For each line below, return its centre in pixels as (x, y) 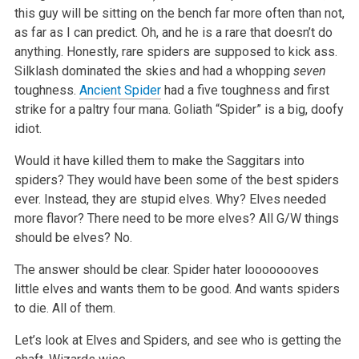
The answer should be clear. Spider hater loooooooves (166, 269)
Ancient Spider (120, 90)
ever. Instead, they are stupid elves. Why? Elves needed (170, 199)
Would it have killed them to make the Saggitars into (159, 160)
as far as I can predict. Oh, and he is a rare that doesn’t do (173, 32)
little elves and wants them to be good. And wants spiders (177, 288)
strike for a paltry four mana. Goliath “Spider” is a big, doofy (179, 109)
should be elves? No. (73, 237)
